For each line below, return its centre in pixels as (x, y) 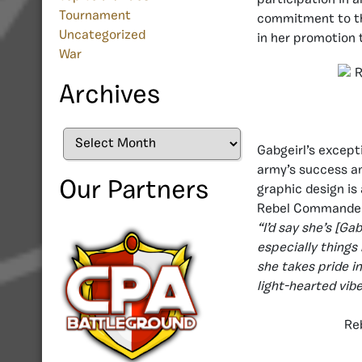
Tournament (95, 17)
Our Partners (134, 192)
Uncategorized (102, 36)
